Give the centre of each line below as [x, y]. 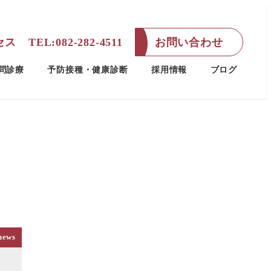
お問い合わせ [189, 42]
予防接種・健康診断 [88, 70]
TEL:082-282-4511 [75, 42]
